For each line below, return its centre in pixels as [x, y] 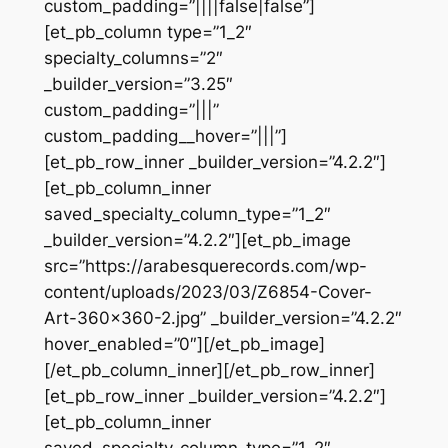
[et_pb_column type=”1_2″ [147, 31]
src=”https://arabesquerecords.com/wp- [205, 265]
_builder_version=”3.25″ [138, 83]
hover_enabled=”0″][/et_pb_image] [184, 343]
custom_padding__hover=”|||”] [165, 135]
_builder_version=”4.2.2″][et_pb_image [197, 239]
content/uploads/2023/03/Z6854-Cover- [207, 291]
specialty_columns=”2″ [133, 57]
